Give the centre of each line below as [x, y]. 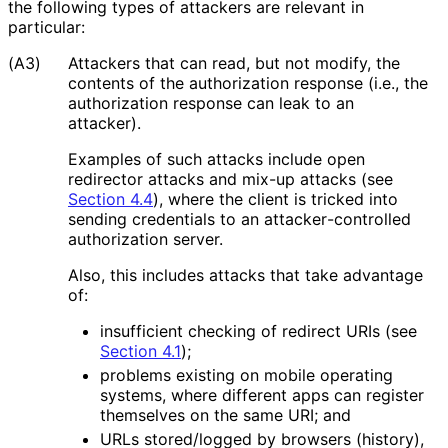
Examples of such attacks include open [216, 158]
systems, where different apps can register [262, 394]
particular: [46, 26]
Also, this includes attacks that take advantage [245, 274]
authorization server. [145, 238]
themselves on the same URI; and [225, 414]
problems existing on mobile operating [246, 374]
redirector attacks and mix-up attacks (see [230, 178]
